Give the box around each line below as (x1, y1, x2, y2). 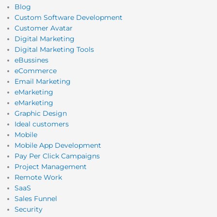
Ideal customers (15, 120, 69, 128)
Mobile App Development (15, 141, 101, 149)
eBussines (15, 56, 48, 64)
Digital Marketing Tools (15, 45, 94, 53)
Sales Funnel (15, 194, 57, 202)
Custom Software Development (15, 13, 123, 21)
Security (15, 205, 43, 213)
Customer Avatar (15, 24, 73, 32)
